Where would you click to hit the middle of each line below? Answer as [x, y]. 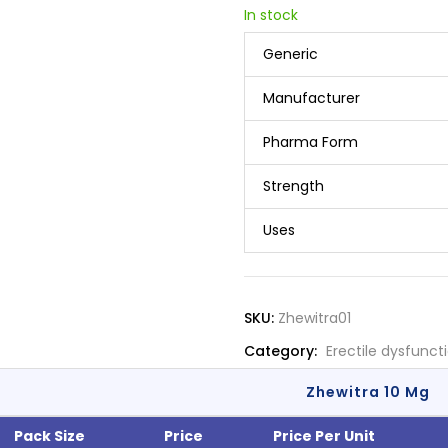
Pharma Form [310, 142]
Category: [282, 351]
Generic [290, 54]
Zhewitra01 [314, 318]
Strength [293, 186]
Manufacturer [311, 98]
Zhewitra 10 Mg [367, 392]
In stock [271, 15]
